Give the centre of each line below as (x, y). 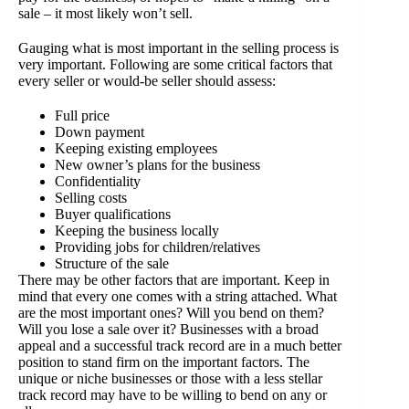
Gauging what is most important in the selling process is (178, 48)
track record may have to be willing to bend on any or (173, 395)
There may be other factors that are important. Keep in (174, 280)
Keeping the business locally (137, 231)
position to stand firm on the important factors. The (164, 362)
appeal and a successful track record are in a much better (180, 346)
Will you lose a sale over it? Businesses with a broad (168, 329)
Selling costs (91, 198)
